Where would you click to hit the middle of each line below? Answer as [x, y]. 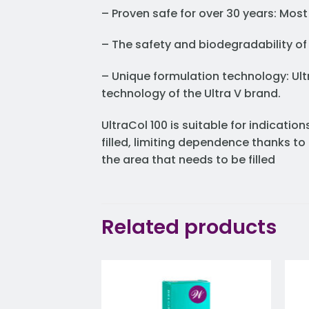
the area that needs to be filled [188, 160]
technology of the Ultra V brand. [191, 94]
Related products [189, 227]
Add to [245, 298]
